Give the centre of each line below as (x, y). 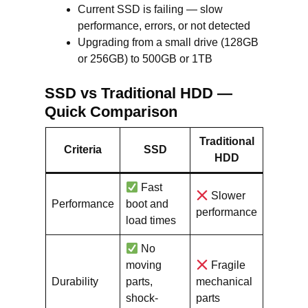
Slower (227, 196)
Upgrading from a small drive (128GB (168, 42)
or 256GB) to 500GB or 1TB (145, 59)
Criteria (83, 150)
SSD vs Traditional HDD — (139, 93)
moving (144, 265)
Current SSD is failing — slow (150, 9)
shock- (142, 298)
